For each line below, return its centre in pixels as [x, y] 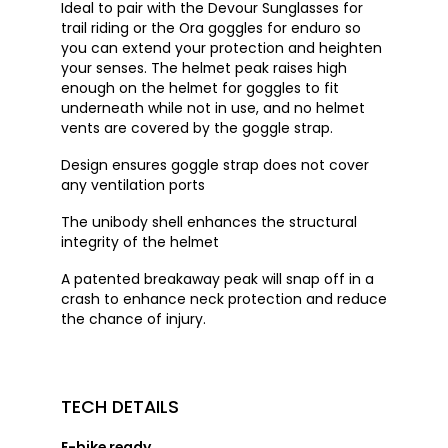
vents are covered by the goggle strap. [196, 128]
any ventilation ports [132, 185]
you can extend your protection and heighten [221, 48]
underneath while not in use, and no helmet [212, 108]
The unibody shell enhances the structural [208, 222]
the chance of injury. [133, 319]
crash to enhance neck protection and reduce [223, 299]
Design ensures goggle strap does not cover [214, 165]
